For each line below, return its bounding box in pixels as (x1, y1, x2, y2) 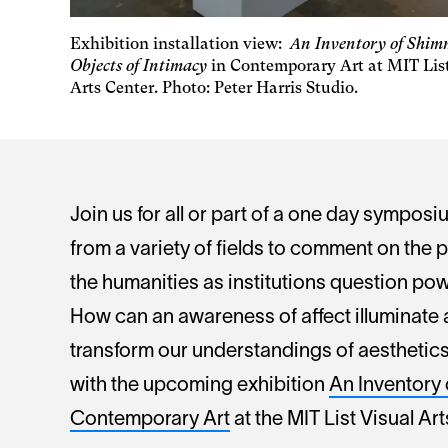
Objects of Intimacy (70, 56, 207, 76)
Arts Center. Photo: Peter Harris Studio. (70, 78, 358, 98)
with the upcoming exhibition (70, 377, 329, 396)
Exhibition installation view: (70, 34, 286, 54)
